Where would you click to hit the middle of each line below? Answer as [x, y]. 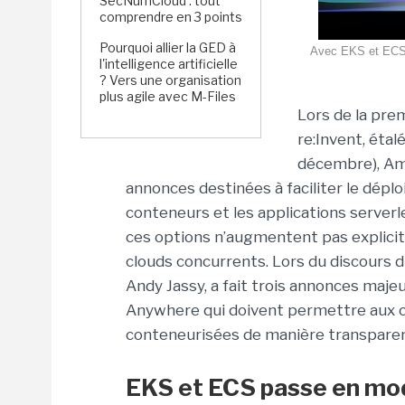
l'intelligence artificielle [169, 64]
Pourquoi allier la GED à [168, 47]
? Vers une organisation [170, 80]
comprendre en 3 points [171, 17]
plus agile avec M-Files [168, 96]
